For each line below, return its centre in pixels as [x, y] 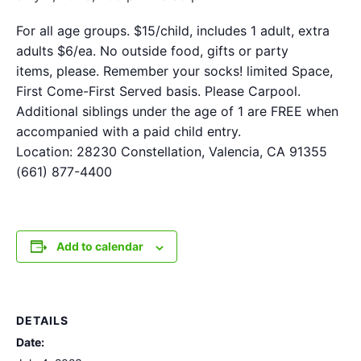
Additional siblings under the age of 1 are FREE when [177, 112]
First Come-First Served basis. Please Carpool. [158, 91]
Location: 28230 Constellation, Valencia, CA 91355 [172, 152]
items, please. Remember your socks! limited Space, [174, 71]
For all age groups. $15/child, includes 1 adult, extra [173, 31]
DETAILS [42, 321]
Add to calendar [100, 247]
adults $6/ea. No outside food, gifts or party [152, 51]
